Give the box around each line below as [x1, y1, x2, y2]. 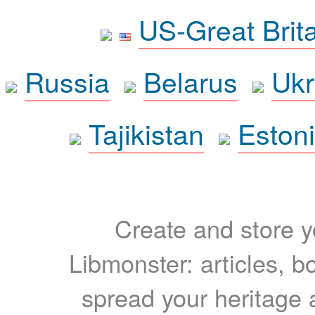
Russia [24, 60, 110, 101]
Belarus [143, 60, 238, 101]
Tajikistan [89, 112, 204, 153]
